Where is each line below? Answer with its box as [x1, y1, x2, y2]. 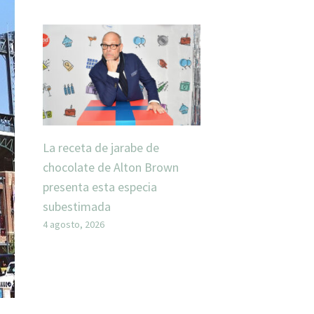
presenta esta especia [43, 179, 157, 196]
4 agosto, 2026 [43, 218, 104, 231]
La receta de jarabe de [43, 139, 159, 156]
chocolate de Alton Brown [43, 159, 179, 176]
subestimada [43, 198, 111, 215]
